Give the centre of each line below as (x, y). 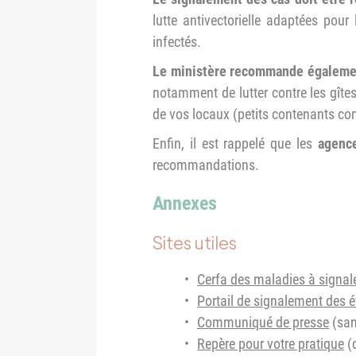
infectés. (177, 41)
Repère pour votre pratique (271, 343)
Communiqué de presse (263, 322)
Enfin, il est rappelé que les (235, 143)
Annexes (185, 203)
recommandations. (206, 164)
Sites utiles (195, 242)
